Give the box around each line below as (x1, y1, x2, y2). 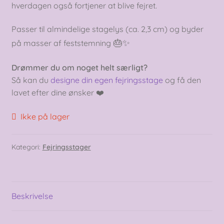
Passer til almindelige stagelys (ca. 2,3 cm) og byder (11, 24, 203, 34)
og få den (162, 75, 201, 85)
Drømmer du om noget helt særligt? (11, 62, 147, 73)
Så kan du (11, 75, 50, 85)
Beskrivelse (11, 191, 53, 201)
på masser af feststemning (11, 38, 111, 48)
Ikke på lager (20, 111, 70, 121)
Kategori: (11, 142, 42, 152)
